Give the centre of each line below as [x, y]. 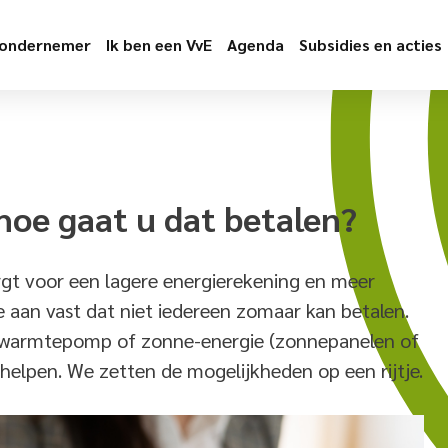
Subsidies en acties [370, 44]
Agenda [255, 44]
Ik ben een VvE [158, 44]
